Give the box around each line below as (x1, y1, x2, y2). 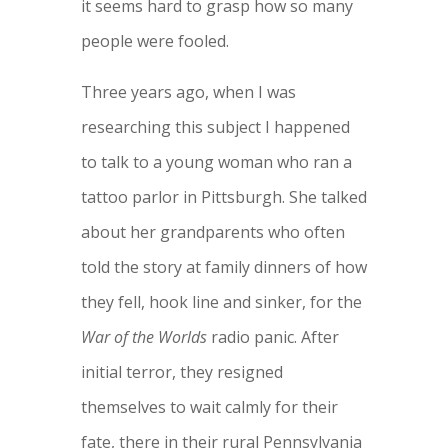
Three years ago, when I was (80, 81, 296, 104)
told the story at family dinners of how (80, 256, 367, 279)
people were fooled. (80, 30, 229, 53)
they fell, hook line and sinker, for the (80, 291, 362, 314)
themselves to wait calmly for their (80, 396, 338, 419)
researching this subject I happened (80, 116, 350, 139)
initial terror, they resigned (80, 361, 283, 384)
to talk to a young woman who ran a (80, 151, 352, 174)
